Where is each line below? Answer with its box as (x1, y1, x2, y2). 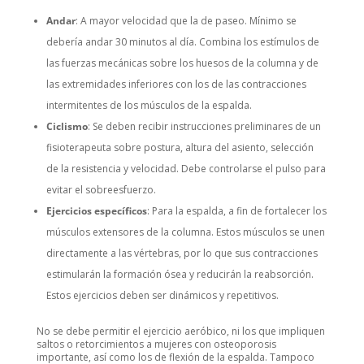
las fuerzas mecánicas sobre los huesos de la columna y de (45, 56, 318, 71)
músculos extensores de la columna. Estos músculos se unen (45, 225, 325, 240)
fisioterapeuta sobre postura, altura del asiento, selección (45, 141, 314, 155)
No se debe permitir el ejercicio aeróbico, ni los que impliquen (36, 324, 325, 339)
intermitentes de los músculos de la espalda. (45, 98, 252, 113)
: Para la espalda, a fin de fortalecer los (146, 204, 327, 219)
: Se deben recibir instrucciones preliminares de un (87, 119, 321, 134)
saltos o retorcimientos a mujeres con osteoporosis (36, 337, 276, 352)
